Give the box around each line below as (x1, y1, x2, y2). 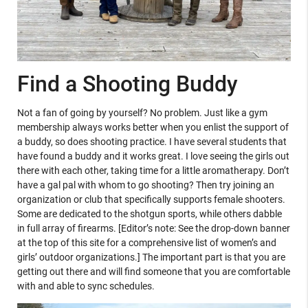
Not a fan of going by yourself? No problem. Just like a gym (16, 107, 267, 118)
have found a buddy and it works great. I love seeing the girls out (16, 150, 289, 162)
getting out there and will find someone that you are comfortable (16, 265, 290, 277)
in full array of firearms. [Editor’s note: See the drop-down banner (16, 222, 290, 234)
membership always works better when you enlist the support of (16, 121, 289, 133)
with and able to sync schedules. (16, 280, 157, 291)
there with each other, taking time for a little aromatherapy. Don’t (16, 164, 289, 176)
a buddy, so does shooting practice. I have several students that (16, 135, 287, 147)
